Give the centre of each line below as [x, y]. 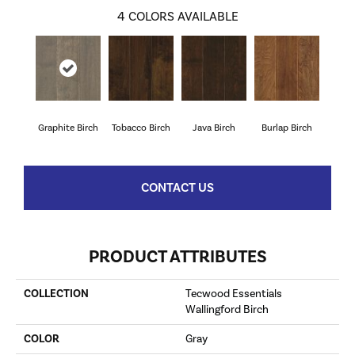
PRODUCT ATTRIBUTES [177, 257]
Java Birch [214, 128]
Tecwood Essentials [234, 294]
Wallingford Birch [227, 310]
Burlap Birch [287, 128]
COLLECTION [56, 294]
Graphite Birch [68, 128]
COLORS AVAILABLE [183, 17]
